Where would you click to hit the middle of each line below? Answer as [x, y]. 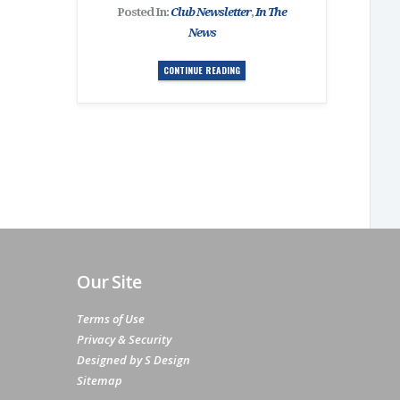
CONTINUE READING [202, 70]
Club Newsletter [211, 12]
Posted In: [144, 12]
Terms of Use [111, 319]
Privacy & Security [124, 339]
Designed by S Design [133, 360]
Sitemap [100, 380]
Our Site [109, 282]
